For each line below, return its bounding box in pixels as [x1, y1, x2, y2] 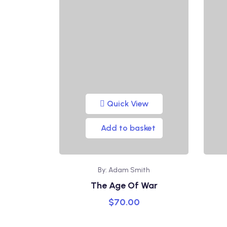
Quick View [106, 99, 148, 108]
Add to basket [100, 123, 156, 133]
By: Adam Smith [98, 166, 150, 174]
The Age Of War [90, 180, 158, 191]
